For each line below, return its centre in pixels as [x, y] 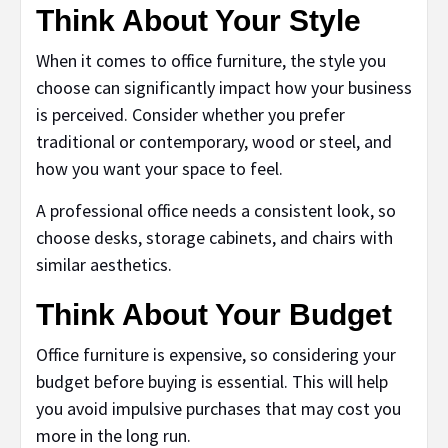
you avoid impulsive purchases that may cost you [218, 409]
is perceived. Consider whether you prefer [190, 115]
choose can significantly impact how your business [224, 88]
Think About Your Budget [214, 315]
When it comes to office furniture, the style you [211, 61]
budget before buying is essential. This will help [212, 382]
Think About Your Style [198, 21]
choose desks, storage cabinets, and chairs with [214, 238]
